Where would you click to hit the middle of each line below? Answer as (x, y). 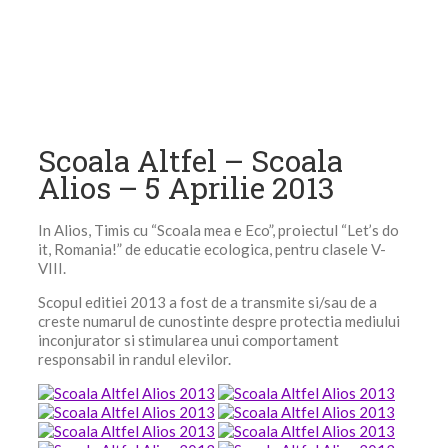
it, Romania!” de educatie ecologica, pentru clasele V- (212, 249)
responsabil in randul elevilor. (134, 359)
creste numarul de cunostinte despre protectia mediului (219, 321)
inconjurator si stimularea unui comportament (188, 340)
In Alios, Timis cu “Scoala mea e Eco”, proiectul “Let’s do (218, 230)
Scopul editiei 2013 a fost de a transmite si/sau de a (207, 302)
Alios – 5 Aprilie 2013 (186, 187)
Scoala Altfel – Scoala (190, 160)
